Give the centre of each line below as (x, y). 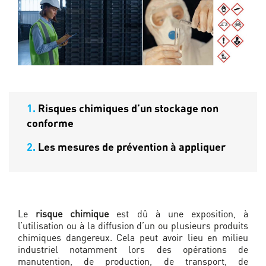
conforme (50, 123)
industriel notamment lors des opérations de (133, 249)
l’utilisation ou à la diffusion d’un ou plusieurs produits (133, 226)
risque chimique (69, 214)
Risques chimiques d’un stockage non (128, 108)
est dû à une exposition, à (178, 214)
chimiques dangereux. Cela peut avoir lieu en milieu (133, 237)
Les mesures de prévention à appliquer (132, 147)
